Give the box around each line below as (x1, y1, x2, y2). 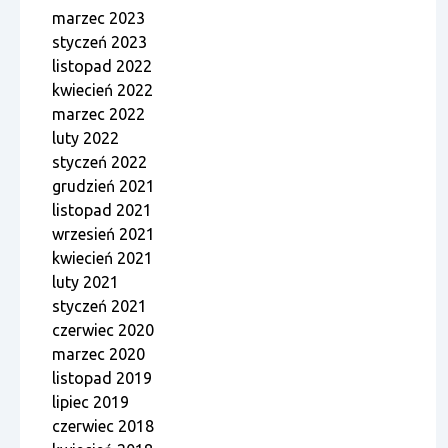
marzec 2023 (52, 9, 145, 28)
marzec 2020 (52, 345, 145, 364)
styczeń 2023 (52, 33, 147, 52)
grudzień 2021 (52, 177, 155, 196)
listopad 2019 (52, 369, 152, 388)
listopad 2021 (52, 201, 152, 220)
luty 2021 (52, 273, 119, 292)
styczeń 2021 (52, 297, 147, 316)
